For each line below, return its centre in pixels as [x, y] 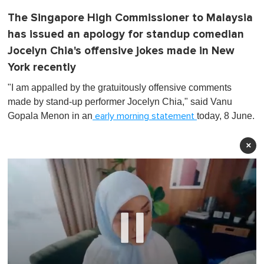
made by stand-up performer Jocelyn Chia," [98, 101]
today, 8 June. [226, 115]
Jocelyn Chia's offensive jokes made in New [121, 51]
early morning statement [145, 116]
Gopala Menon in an [50, 115]
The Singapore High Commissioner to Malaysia [130, 18]
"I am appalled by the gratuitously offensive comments [120, 87]
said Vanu [210, 101]
